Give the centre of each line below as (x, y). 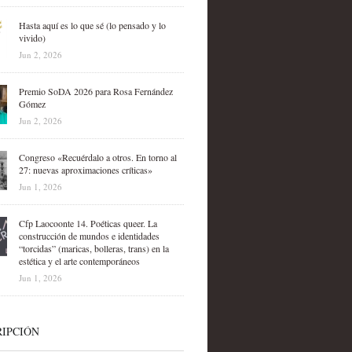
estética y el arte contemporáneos (79, 261)
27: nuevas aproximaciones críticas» (85, 170)
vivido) (32, 38)
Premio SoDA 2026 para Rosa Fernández (95, 91)
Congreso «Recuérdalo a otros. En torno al (97, 157)
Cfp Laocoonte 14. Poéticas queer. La (88, 223)
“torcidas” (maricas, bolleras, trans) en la (93, 248)
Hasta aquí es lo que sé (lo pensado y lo (92, 25)
